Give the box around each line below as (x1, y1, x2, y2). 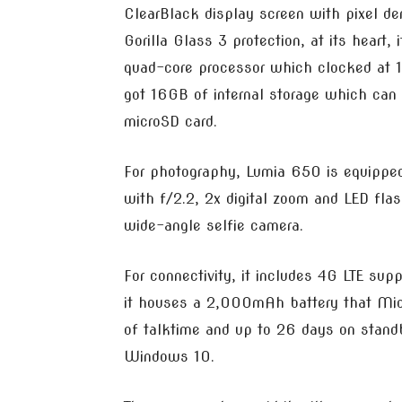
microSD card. (124, 113, 217, 130)
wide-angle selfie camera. (124, 217, 303, 234)
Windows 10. (124, 348, 214, 365)
